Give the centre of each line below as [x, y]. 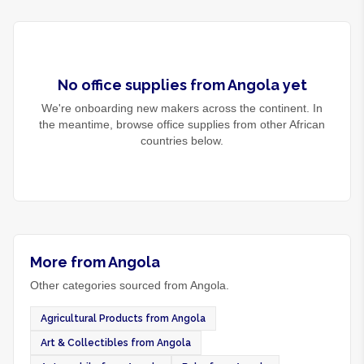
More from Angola [95, 262]
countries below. [182, 141]
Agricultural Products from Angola [123, 318]
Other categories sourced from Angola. [130, 285]
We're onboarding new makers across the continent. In [182, 108]
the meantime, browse [98, 124]
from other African [277, 124]
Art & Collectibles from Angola [116, 343]
